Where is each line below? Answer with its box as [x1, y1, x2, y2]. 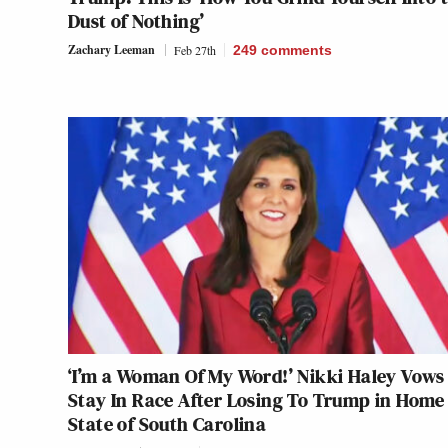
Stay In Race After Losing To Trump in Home [68, 386, 445, 415]
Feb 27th [174, 42, 216, 59]
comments [261, 42, 332, 59]
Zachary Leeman [68, 41, 155, 59]
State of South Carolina [68, 410, 267, 439]
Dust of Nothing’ [68, 7, 205, 36]
